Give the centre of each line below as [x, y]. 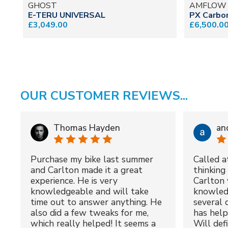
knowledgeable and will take [90, 191]
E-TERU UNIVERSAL [67, 15]
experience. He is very [74, 180]
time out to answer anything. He [96, 202]
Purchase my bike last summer [92, 159]
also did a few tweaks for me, [90, 212]
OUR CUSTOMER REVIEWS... [104, 95]
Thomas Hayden [87, 127]
